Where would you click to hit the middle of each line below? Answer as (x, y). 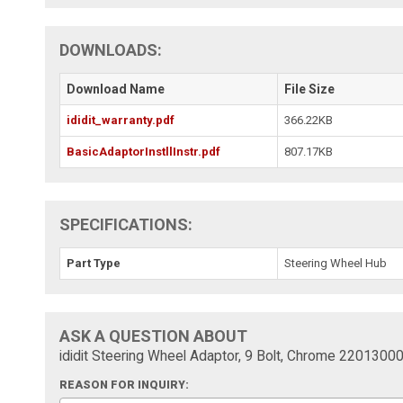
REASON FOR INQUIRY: (125, 385)
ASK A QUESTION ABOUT (154, 336)
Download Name (116, 90)
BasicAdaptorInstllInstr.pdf (144, 152)
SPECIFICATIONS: (126, 225)
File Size (310, 90)
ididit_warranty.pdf (121, 121)
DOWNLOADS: (111, 50)
